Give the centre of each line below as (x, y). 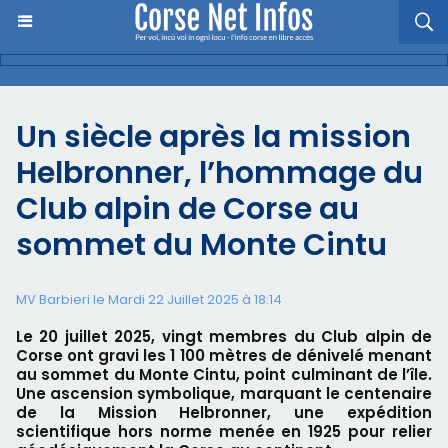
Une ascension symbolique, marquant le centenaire (224, 393)
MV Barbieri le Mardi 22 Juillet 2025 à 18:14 (149, 299)
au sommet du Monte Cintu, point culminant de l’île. (224, 374)
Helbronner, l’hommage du (219, 173)
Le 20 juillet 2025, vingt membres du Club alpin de (224, 336)
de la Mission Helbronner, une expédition (224, 412)
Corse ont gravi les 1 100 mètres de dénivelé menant (224, 355)
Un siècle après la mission (213, 137)
